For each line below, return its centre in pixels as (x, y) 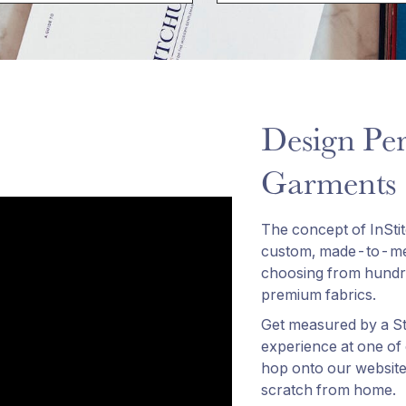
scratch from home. (329, 390)
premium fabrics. (319, 295)
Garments (329, 181)
